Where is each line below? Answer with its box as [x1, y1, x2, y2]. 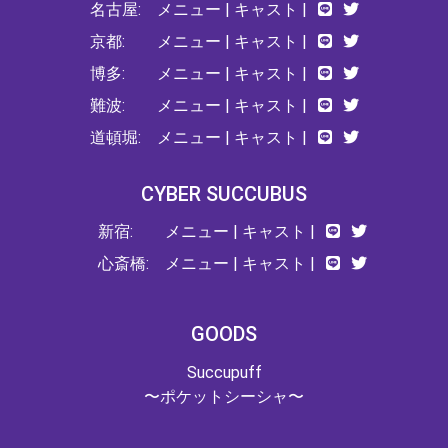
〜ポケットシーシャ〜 [144, 386, 304, 406]
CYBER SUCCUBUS [141, 181, 307, 206]
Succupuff [186, 362, 262, 382]
